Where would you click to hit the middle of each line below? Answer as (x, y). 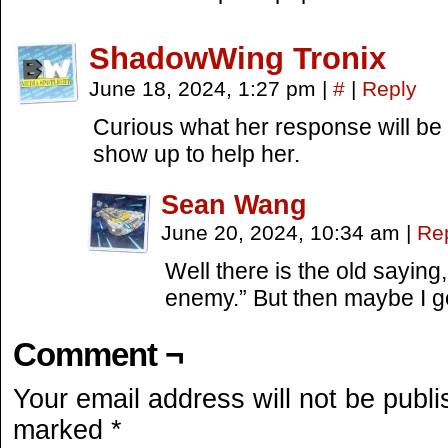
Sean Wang (234, 205)
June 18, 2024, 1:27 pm (205, 88)
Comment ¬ (98, 354)
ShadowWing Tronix (237, 58)
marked (62, 430)
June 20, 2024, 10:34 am (283, 232)
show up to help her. (196, 154)
